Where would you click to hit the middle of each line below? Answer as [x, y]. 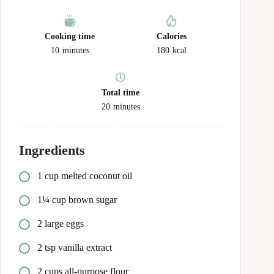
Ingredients [52, 150]
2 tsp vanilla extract [75, 247]
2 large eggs [61, 223]
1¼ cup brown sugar [77, 199]
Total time [121, 92]
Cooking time [70, 36]
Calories [171, 36]
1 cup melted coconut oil [85, 176]
